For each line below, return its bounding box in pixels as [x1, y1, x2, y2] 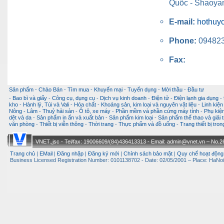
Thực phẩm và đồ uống [118, 121, 175, 127]
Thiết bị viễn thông [39, 121, 83, 127]
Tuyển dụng [127, 86, 156, 93]
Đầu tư [187, 86, 204, 93]
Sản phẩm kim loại [109, 114, 153, 121]
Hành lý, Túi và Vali [23, 101, 69, 108]
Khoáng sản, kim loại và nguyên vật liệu [101, 101, 196, 108]
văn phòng [9, 121, 34, 127]
